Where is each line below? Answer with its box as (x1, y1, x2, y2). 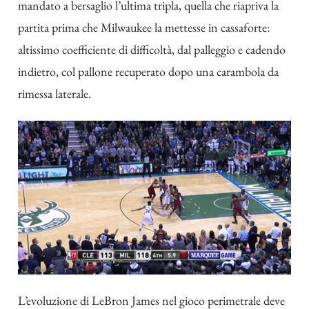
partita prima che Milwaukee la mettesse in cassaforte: (18, 19, 270, 36)
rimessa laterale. (18, 86, 91, 102)
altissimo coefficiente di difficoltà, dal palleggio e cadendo (18, 41, 286, 58)
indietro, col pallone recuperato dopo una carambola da (18, 63, 279, 80)
